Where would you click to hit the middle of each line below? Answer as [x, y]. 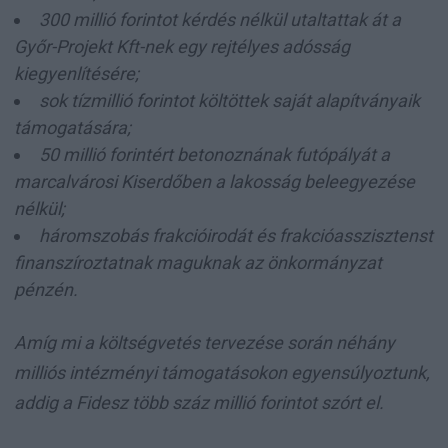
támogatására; [72, 127]
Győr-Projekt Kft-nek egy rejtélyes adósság [182, 46]
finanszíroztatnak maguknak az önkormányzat [198, 262]
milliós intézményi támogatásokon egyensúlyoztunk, [222, 372]
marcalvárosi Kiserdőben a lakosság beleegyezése [214, 181]
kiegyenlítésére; [76, 73]
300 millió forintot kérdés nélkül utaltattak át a [220, 19]
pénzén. [46, 289]
